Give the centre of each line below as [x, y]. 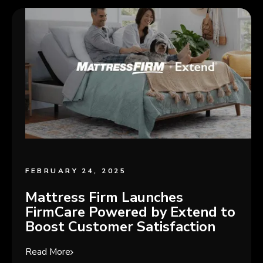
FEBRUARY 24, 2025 [76, 171]
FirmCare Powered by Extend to [131, 212]
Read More [48, 252]
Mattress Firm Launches [104, 197]
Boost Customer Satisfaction [121, 226]
